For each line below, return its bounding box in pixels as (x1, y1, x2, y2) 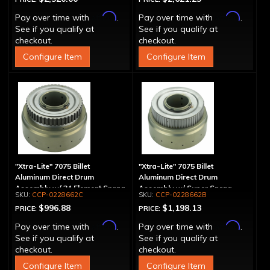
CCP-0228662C (32, 190, 83, 199)
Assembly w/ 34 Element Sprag (15, 183, 125, 192)
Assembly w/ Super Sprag (138, 183, 232, 192)
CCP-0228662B (155, 190, 207, 199)
